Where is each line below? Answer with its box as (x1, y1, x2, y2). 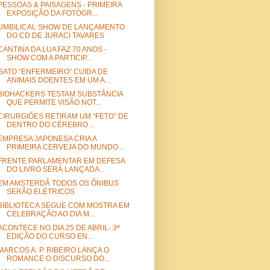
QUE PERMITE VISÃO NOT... (6, 98, 101, 107)
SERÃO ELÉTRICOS (6, 187, 75, 196)
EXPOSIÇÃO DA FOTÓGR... (6, 9, 98, 18)
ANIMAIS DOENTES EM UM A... (6, 76, 110, 85)
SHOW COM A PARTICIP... (6, 54, 92, 63)
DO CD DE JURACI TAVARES (6, 31, 104, 40)
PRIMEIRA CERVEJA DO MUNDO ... (6, 143, 125, 152)
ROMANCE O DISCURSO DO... (6, 254, 110, 263)
